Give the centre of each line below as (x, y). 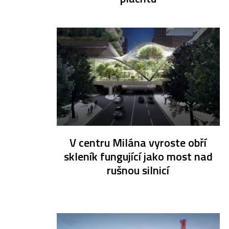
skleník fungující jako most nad (138, 157)
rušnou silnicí (138, 170)
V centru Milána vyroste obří (138, 143)
